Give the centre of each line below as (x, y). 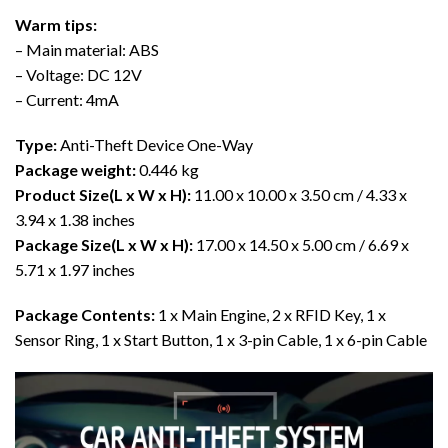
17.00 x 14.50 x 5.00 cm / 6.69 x (301, 244)
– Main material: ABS (87, 49)
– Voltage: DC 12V (78, 74)
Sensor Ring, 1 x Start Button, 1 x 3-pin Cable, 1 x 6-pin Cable (221, 339)
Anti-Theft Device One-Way (155, 144)
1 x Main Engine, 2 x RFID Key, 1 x (270, 314)
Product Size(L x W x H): (103, 194)
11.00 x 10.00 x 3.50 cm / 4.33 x (299, 194)
